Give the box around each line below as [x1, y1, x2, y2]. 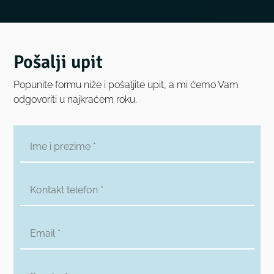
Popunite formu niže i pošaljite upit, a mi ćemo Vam [13, 79, 239, 91]
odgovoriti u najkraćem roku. [13, 94, 138, 106]
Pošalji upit [13, 51, 103, 74]
